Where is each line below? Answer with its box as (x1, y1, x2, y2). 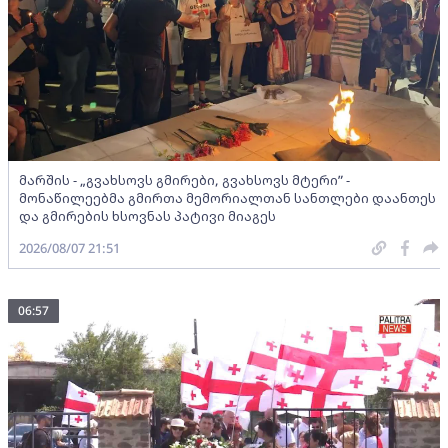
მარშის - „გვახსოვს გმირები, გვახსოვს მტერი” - (19, 170, 350, 189)
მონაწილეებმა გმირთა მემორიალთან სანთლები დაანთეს (19, 188, 436, 207)
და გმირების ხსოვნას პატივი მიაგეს (19, 206, 276, 225)
